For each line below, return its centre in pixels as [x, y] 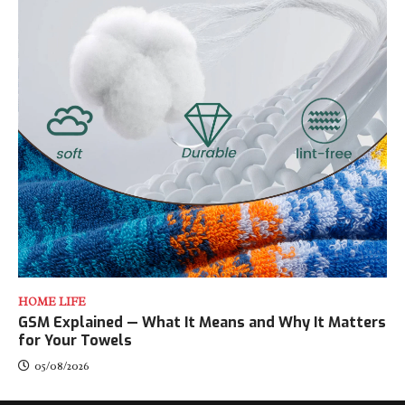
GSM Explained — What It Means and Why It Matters [202, 322]
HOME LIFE [52, 301]
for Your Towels [75, 340]
